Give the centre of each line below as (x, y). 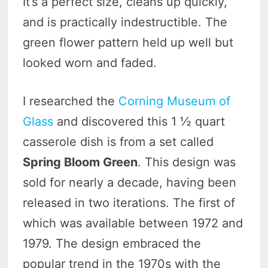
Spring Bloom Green (80, 162)
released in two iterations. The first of (129, 203)
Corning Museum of (175, 101)
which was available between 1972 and (133, 223)
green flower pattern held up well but (128, 43)
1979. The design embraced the (112, 244)
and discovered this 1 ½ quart (139, 122)
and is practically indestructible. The (125, 22)
